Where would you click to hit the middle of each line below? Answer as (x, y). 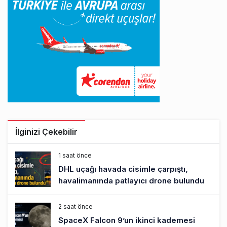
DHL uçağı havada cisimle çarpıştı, (123, 169)
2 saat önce (75, 206)
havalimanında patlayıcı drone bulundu (131, 180)
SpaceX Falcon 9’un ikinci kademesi (127, 220)
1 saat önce (75, 155)
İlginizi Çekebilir (46, 131)
